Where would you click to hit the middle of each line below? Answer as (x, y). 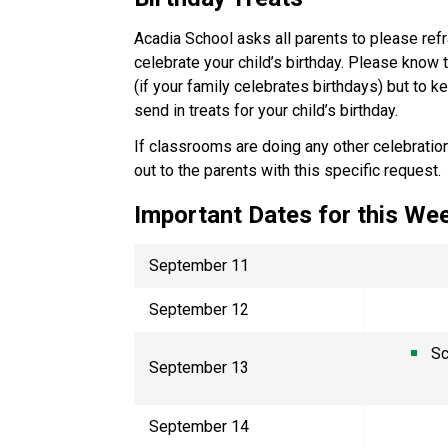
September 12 (201, 309)
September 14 (201, 426)
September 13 (201, 367)
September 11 (201, 265)
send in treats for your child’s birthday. (272, 110)
